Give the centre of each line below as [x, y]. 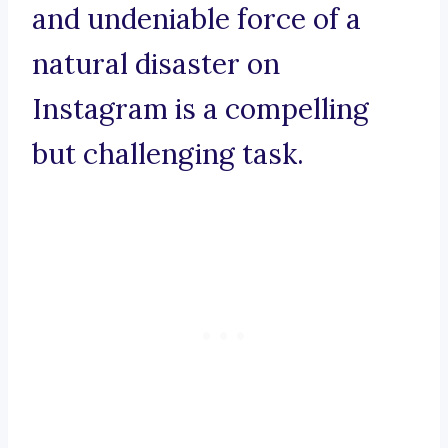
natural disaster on [156, 64]
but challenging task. [168, 154]
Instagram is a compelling [200, 109]
